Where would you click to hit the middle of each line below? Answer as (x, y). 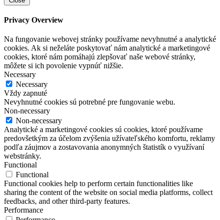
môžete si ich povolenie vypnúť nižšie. (64, 66)
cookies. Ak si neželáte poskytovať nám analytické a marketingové (107, 48)
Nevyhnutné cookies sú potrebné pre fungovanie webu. (90, 102)
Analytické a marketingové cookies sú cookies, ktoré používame (103, 130)
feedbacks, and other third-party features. (67, 201)
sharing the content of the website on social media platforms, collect (108, 192)
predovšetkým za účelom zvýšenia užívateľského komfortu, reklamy (110, 138)
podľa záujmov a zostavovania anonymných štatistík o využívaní (104, 147)
